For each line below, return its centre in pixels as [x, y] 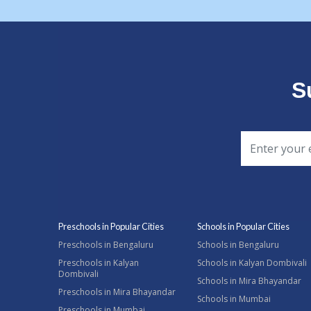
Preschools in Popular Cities [111, 226]
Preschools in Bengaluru [106, 245]
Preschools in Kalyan [99, 263]
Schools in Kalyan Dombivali [252, 263]
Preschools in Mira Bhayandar [117, 292]
